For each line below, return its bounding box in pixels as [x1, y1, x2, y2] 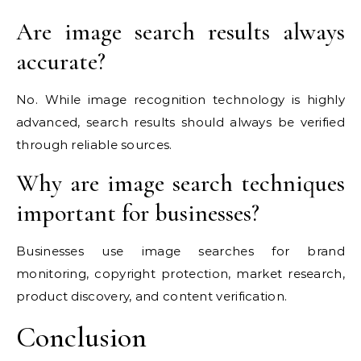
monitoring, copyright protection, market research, [16, 266, 345, 282]
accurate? [16, 47, 106, 77]
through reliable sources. [16, 137, 172, 153]
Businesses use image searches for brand [16, 243, 345, 259]
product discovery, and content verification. [16, 288, 288, 305]
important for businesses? [16, 198, 259, 229]
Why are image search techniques [16, 168, 345, 199]
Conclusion [16, 320, 147, 355]
